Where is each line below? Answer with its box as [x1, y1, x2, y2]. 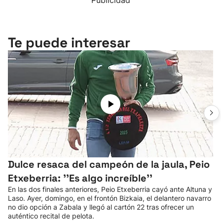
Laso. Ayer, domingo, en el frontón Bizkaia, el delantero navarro [8, 194, 211, 202]
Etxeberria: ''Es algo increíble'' [8, 172, 152, 184]
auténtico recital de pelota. [8, 212, 94, 220]
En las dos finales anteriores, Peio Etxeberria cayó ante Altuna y [8, 185, 212, 193]
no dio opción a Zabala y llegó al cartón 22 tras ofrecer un [8, 203, 194, 211]
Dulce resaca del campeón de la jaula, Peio [8, 158, 210, 171]
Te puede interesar [8, 34, 130, 51]
